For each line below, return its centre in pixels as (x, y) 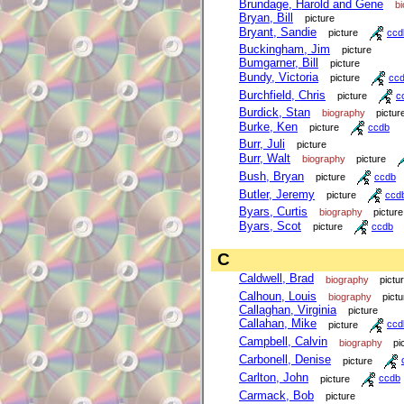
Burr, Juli (262, 144)
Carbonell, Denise (285, 360)
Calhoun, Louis (278, 296)
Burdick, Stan (275, 113)
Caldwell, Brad (276, 279)
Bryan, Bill (266, 18)
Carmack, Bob (276, 395)
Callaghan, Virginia (288, 309)
